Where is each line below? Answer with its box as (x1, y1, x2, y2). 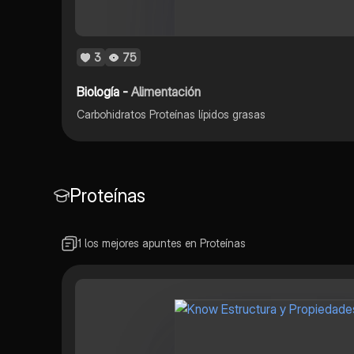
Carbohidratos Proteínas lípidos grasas (77, 107, 266, 121)
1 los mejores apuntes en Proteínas (77, 236, 246, 250)
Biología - (77, 83, 132, 100)
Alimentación (131, 83, 201, 100)
